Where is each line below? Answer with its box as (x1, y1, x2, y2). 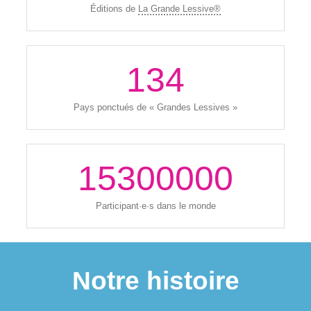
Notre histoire (72, 266, 239, 295)
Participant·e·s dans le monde (95, 200, 216, 211)
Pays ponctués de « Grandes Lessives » (74, 101, 237, 112)
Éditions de (90, 3, 138, 14)
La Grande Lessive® (138, 3, 221, 14)
